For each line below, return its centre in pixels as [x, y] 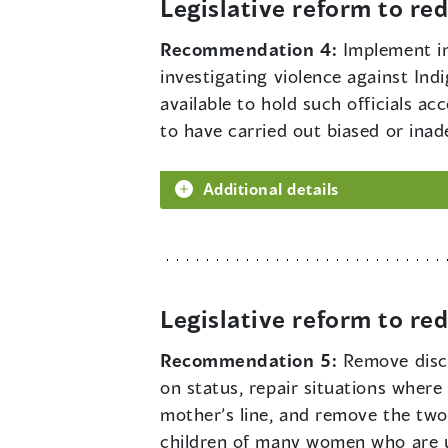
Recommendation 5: [251, 359]
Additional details [271, 188]
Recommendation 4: [251, 48]
